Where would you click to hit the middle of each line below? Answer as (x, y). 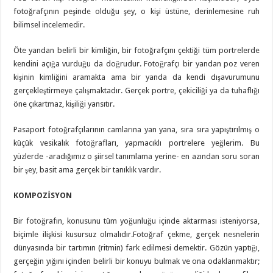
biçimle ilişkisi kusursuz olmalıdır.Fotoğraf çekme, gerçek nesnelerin (136, 235)
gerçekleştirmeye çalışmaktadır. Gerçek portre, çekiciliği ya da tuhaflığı (136, 91)
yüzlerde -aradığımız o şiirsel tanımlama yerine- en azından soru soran (136, 157)
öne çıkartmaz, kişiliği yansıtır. (64, 104)
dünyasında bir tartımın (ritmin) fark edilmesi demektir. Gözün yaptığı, (136, 248)
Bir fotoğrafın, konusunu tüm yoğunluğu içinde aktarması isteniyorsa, (136, 221)
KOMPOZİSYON (43, 196)
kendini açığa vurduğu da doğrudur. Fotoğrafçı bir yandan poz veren (136, 64)
